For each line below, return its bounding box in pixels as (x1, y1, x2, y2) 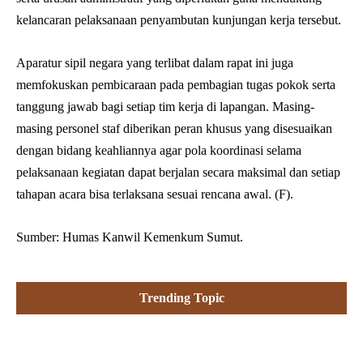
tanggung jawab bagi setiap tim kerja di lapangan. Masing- (16, 99, 314, 113)
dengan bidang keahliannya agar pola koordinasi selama (16, 143, 301, 157)
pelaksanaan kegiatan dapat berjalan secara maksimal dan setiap (16, 164, 340, 179)
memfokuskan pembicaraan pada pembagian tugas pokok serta (16, 77, 335, 92)
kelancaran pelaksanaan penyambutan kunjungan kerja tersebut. (16, 12, 341, 27)
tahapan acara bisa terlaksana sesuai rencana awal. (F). (16, 186, 293, 201)
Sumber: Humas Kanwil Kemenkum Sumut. (16, 229, 243, 244)
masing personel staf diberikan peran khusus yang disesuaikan (16, 121, 332, 135)
